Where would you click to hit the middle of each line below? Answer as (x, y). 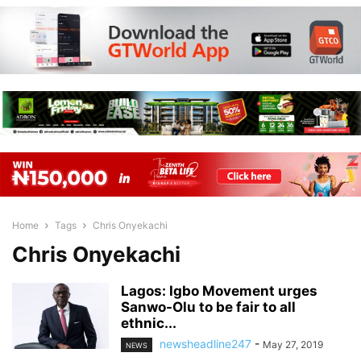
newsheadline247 (205, 344)
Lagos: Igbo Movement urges (219, 291)
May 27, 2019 (293, 344)
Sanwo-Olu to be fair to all (208, 307)
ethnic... (149, 323)
